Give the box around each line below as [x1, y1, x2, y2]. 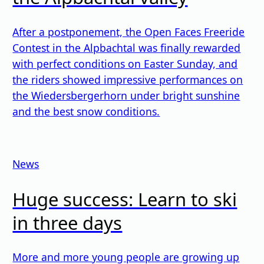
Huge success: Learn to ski [12, 186, 237, 212]
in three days [12, 210, 123, 235]
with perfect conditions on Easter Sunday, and [12, 56, 238, 71]
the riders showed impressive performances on [12, 72, 243, 87]
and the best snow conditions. [12, 104, 160, 118]
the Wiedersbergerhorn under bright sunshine [12, 88, 240, 103]
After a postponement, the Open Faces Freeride [12, 24, 245, 39]
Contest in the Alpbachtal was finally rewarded [12, 40, 241, 55]
